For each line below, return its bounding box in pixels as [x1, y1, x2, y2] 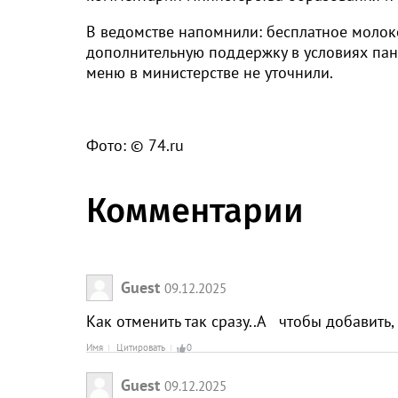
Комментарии [86, 190, 304, 231]
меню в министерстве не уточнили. [86, 62, 333, 83]
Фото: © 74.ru [86, 135, 184, 155]
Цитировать [116, 341, 165, 354]
